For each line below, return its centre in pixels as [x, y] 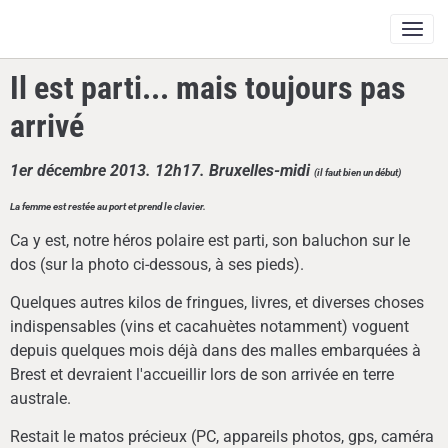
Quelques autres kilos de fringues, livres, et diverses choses [217, 302]
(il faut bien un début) [357, 172]
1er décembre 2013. [82, 170]
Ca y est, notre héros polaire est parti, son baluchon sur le [210, 240]
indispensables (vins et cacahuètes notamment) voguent [209, 326]
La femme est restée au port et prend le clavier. [108, 206]
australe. [40, 398]
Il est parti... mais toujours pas [208, 88]
